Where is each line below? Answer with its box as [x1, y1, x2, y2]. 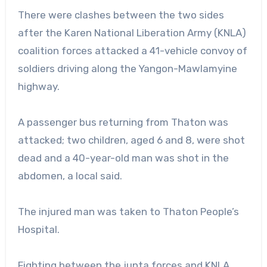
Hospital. [17, 223, 60, 235]
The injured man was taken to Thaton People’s [17, 205, 239, 218]
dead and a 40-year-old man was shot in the [17, 151, 229, 164]
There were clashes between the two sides [17, 8, 224, 21]
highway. [17, 80, 60, 92]
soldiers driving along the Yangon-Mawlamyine [17, 62, 237, 74]
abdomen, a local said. [17, 169, 122, 182]
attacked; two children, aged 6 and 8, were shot [17, 133, 245, 146]
